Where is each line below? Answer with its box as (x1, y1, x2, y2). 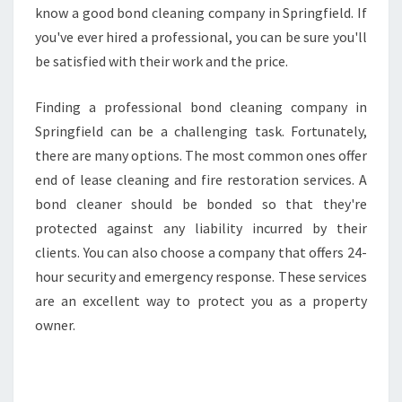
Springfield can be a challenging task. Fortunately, (35, 122, 367, 140)
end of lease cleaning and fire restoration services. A (35, 170, 367, 188)
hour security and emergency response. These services (35, 267, 367, 285)
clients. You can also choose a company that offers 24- (35, 243, 367, 261)
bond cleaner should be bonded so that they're (35, 195, 367, 213)
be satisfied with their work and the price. (35, 52, 288, 70)
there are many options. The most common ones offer (35, 146, 367, 164)
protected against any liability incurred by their (35, 219, 367, 237)
